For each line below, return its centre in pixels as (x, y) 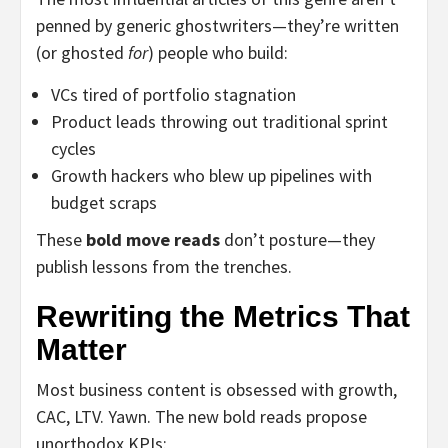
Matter (81, 349)
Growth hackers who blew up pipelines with (211, 175)
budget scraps (104, 202)
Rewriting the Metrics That (223, 316)
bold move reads (153, 239)
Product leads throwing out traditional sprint (219, 121)
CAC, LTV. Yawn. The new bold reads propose (201, 416)
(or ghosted (82, 52)
